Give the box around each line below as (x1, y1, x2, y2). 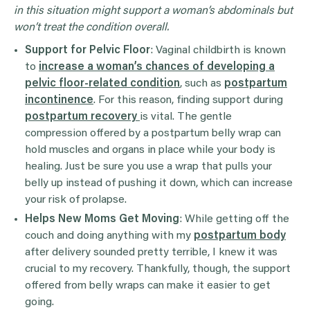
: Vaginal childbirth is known (150, 44, 286, 56)
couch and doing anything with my (25, 230, 194, 241)
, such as (180, 77, 224, 89)
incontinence (25, 94, 93, 106)
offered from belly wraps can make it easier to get (25, 280, 271, 291)
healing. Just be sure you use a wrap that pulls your (25, 161, 272, 172)
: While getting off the (179, 213, 289, 225)
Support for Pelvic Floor (25, 44, 150, 56)
